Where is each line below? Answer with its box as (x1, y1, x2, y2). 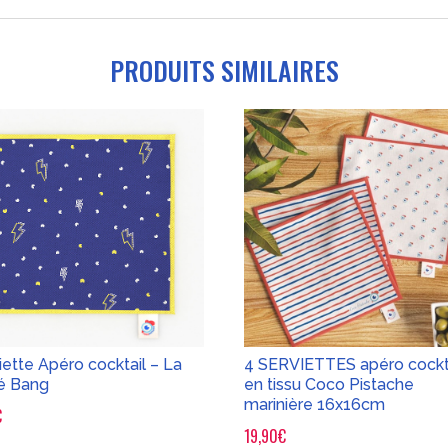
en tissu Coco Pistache (244, 375, 415, 395)
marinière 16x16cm (244, 395, 386, 415)
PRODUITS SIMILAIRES (109, 50, 339, 90)
